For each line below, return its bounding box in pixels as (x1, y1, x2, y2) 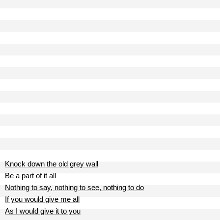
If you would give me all (5, 195, 80, 203)
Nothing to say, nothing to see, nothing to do (5, 183, 144, 192)
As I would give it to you (5, 207, 81, 215)
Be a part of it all (5, 171, 56, 180)
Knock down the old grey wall (5, 160, 98, 168)
